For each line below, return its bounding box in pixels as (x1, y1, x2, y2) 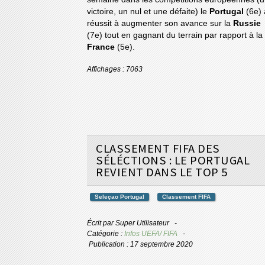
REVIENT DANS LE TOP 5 (96, 164, 228, 180)
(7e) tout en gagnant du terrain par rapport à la (87, 31, 263, 40)
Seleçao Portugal (95, 193, 144, 201)
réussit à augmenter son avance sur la (87, 19, 233, 28)
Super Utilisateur (115, 219, 169, 228)
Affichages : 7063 (87, 65, 143, 74)
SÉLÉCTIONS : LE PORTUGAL (96, 153, 250, 169)
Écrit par (87, 219, 115, 228)
